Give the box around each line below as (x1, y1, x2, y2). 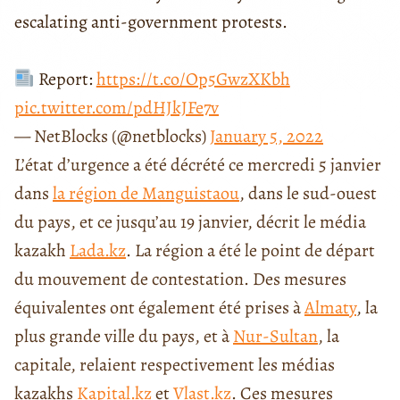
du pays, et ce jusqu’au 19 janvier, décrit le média (14, 210, 366, 235)
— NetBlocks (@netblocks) (14, 124, 210, 149)
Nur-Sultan (233, 324, 318, 349)
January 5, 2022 (210, 124, 323, 149)
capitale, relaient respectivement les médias (14, 353, 335, 378)
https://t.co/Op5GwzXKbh (96, 67, 290, 92)
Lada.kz (70, 238, 126, 263)
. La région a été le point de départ (126, 238, 375, 263)
